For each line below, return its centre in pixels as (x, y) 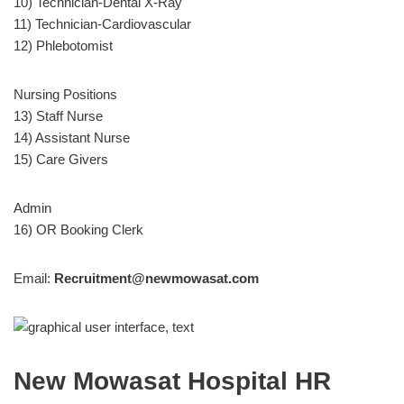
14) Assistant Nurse (72, 137)
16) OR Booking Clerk (78, 229)
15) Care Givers (61, 159)
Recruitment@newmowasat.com (156, 278)
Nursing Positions (65, 94)
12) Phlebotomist (63, 45)
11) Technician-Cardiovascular (102, 23)
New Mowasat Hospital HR (172, 381)
